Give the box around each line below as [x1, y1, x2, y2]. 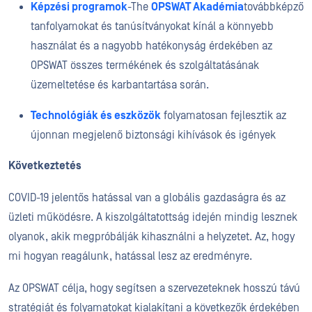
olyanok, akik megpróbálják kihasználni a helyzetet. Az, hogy [8, 231, 295, 243]
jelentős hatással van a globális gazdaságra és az [52, 192, 286, 204]
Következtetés [8, 159, 81, 172]
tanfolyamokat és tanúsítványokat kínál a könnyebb [31, 20, 274, 33]
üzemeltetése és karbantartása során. [31, 79, 209, 91]
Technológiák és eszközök [31, 109, 161, 122]
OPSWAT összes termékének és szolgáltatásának [31, 59, 259, 72]
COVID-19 [8, 192, 52, 204]
